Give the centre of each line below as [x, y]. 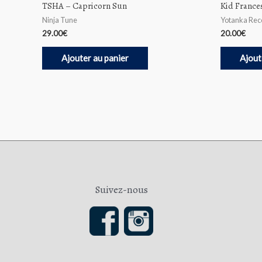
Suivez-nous [121, 189]
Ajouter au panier [95, 58]
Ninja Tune [60, 20]
